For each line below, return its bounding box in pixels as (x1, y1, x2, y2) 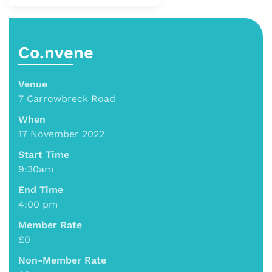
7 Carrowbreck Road (18, 93, 115, 105)
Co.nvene (18, 43, 93, 63)
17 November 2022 (18, 128, 104, 140)
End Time (18, 184, 63, 196)
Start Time (18, 149, 69, 161)
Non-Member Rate (18, 254, 106, 267)
